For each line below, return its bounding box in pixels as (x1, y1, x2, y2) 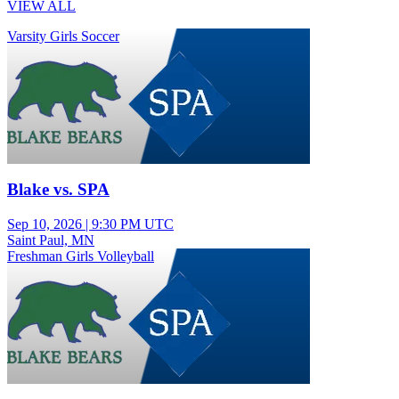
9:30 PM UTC (92, 216, 174, 232)
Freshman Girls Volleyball (7, 248, 154, 265)
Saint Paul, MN (7, 232, 94, 248)
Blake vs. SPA (7, 180, 110, 199)
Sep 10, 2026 (7, 216, 82, 232)
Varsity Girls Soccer (7, 28, 119, 44)
